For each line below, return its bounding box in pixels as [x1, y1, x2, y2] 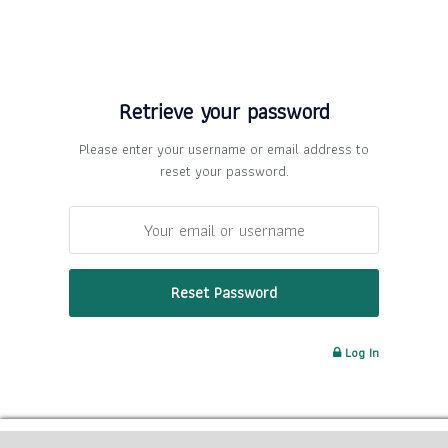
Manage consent [178, 423, 270, 445]
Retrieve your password [118, 93, 330, 129]
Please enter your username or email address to [79, 137, 369, 160]
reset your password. [159, 159, 289, 182]
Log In [341, 341, 379, 363]
